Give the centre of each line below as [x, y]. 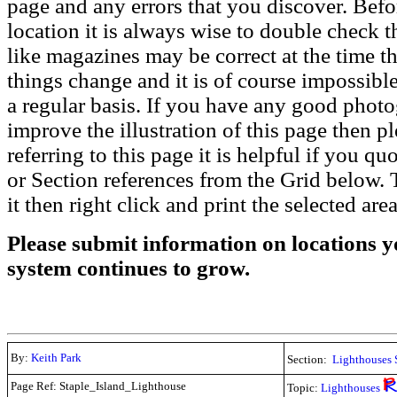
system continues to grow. [128, 268]
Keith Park [56, 358]
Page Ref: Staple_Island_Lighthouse [98, 386]
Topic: [304, 388]
